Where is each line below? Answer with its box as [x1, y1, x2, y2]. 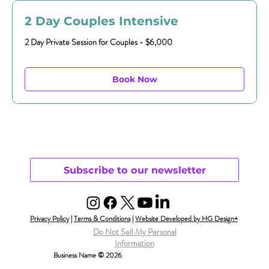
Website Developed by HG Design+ [135, 213, 238, 225]
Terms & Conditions [74, 213, 130, 225]
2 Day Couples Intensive [25, 13, 178, 28]
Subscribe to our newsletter [63, 163, 206, 176]
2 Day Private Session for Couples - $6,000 [25, 35, 172, 48]
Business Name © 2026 [53, 250, 122, 261]
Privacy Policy [30, 213, 69, 225]
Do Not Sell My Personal [92, 226, 177, 238]
